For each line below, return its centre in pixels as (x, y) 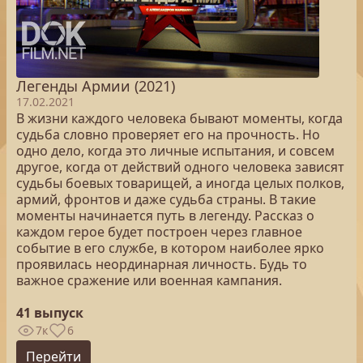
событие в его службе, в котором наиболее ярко (170, 248)
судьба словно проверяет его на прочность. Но (168, 135)
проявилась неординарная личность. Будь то (162, 264)
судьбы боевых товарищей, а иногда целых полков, (180, 183)
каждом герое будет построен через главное (159, 232)
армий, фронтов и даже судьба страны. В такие (166, 199)
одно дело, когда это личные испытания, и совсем (175, 151)
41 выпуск (50, 313)
